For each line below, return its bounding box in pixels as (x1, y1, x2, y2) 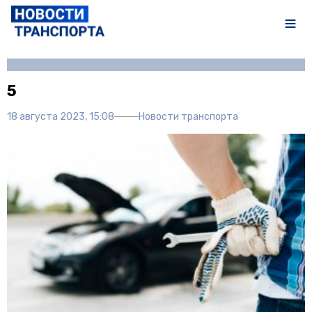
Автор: (205, 61, 233, 71)
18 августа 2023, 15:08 (7, 110, 114, 123)
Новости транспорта (139, 110, 238, 123)
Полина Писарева (233, 61, 305, 71)
